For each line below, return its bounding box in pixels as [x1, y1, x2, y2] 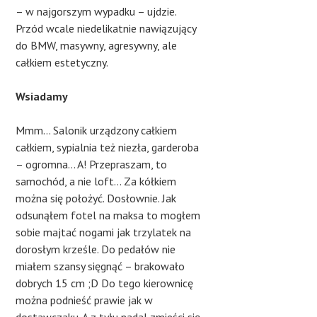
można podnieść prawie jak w [16, 293, 154, 308]
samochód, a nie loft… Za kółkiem [16, 174, 177, 189]
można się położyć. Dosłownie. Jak [16, 191, 177, 206]
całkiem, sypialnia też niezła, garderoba [16, 140, 200, 155]
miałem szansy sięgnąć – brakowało [16, 259, 185, 274]
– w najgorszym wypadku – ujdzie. [16, 4, 177, 19]
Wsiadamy [16, 89, 69, 104]
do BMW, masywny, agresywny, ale [16, 38, 178, 53]
